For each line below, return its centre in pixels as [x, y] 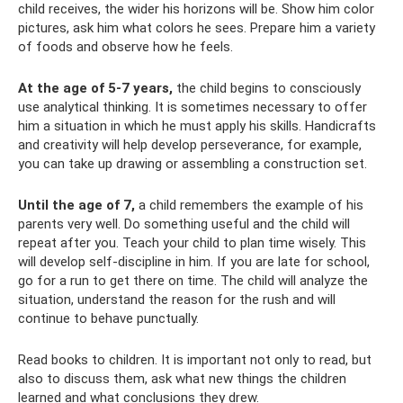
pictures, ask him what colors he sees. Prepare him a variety [197, 28]
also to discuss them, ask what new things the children [182, 379]
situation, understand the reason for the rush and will [177, 300]
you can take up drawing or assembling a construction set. [193, 164]
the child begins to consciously [267, 89]
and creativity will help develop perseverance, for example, [190, 145]
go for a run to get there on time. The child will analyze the [193, 281]
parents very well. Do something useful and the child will [184, 224]
